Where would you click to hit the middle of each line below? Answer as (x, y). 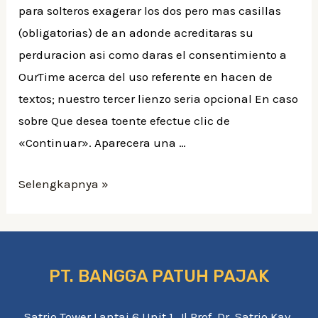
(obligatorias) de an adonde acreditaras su (136, 33)
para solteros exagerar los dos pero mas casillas (150, 11)
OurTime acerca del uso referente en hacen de (146, 77)
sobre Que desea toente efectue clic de (125, 121)
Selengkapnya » (64, 184)
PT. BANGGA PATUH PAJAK (159, 276)
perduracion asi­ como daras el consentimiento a (153, 55)
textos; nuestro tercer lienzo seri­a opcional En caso (159, 99)
